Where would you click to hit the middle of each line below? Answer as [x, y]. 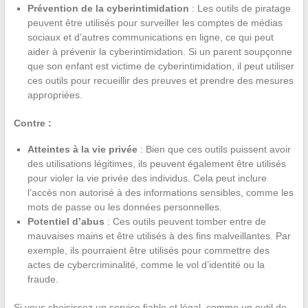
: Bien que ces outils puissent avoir [214, 149]
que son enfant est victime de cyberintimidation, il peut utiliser [161, 66]
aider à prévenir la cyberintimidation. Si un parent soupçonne [159, 51]
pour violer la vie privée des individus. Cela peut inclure [147, 178]
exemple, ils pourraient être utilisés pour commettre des [148, 250]
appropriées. [55, 95]
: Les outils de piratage [240, 8]
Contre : [32, 123]
